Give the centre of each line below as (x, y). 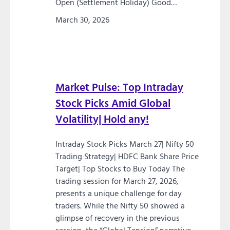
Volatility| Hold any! (102, 119)
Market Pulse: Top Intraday (119, 87)
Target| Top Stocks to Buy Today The (120, 169)
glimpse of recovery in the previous (118, 218)
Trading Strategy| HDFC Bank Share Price (127, 156)
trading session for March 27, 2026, (117, 181)
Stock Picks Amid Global (113, 103)
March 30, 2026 (82, 19)
